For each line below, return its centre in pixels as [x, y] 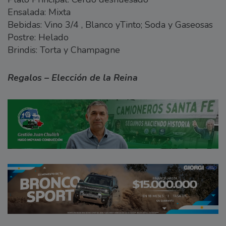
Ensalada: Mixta [39, 12]
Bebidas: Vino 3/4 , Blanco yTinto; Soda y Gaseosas [110, 25]
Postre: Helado [38, 38]
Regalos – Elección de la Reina [73, 78]
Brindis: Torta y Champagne [64, 50]
